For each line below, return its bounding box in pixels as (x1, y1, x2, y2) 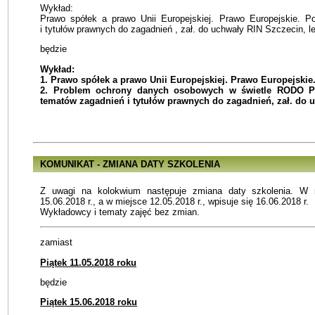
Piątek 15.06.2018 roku (40, 297, 137, 308)
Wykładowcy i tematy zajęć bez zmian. (40, 206, 200, 217)
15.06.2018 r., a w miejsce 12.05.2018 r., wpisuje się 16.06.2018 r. (40, 195, 309, 207)
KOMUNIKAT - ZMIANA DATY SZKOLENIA (40, 159, 220, 170)
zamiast (40, 237, 72, 248)
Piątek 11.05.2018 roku (40, 257, 136, 268)
